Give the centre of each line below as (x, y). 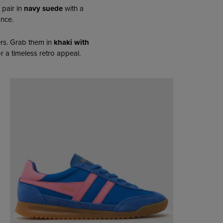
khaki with (71, 43)
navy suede (43, 8)
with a (73, 8)
